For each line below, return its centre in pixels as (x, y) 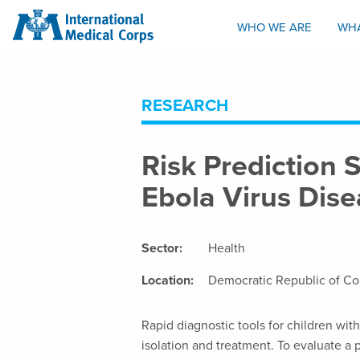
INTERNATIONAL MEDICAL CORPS (107, 16)
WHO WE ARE (274, 28)
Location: (168, 280)
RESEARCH (185, 106)
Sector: (162, 248)
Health (226, 248)
